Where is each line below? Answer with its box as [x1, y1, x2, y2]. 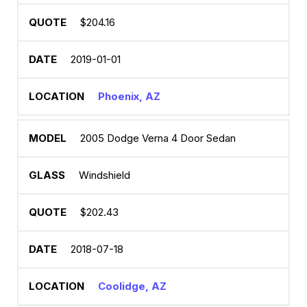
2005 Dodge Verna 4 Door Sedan [80, 132, 236, 145]
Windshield [79, 169, 130, 182]
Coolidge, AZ [98, 280, 167, 293]
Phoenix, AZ [98, 90, 160, 103]
